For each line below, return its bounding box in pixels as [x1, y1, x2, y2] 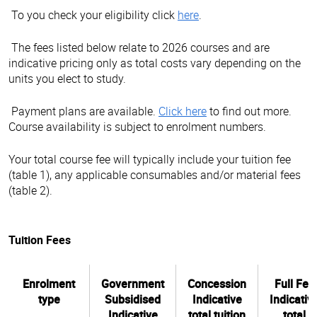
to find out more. [207, 103, 292, 119]
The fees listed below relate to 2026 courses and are [8, 39, 270, 55]
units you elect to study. [8, 70, 126, 86]
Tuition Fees [8, 231, 71, 248]
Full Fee [274, 275, 315, 292]
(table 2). [8, 182, 52, 198]
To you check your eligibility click [8, 6, 178, 23]
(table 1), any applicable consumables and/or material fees [8, 166, 301, 183]
